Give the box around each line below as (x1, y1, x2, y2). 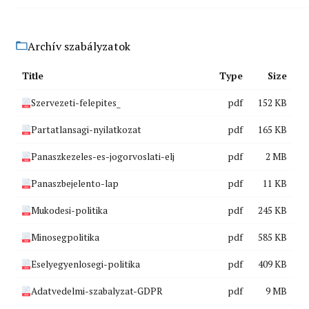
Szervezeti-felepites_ (30, 97, 121, 110)
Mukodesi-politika (30, 204, 108, 217)
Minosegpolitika (30, 231, 99, 244)
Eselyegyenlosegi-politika (30, 258, 140, 271)
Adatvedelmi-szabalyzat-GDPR (30, 285, 163, 298)
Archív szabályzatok (28, 38, 131, 54)
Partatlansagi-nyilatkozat (30, 123, 141, 137)
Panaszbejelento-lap (30, 177, 119, 190)
